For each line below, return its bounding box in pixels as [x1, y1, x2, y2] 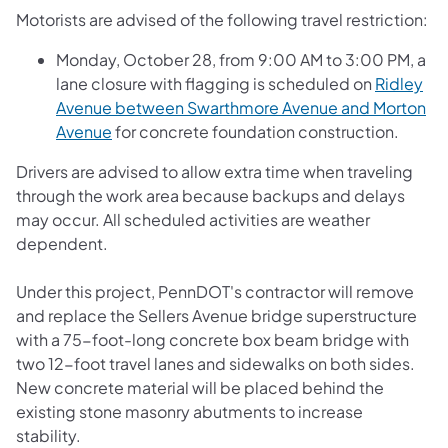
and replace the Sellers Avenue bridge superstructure [16, 304, 417, 326]
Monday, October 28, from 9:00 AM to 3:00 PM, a [56, 48, 426, 70]
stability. [16, 424, 87, 446]
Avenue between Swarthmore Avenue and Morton [56, 96, 426, 118]
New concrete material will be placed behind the [16, 376, 384, 398]
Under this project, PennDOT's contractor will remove [16, 280, 414, 302]
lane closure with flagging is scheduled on [56, 72, 375, 94]
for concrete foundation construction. [112, 120, 399, 142]
